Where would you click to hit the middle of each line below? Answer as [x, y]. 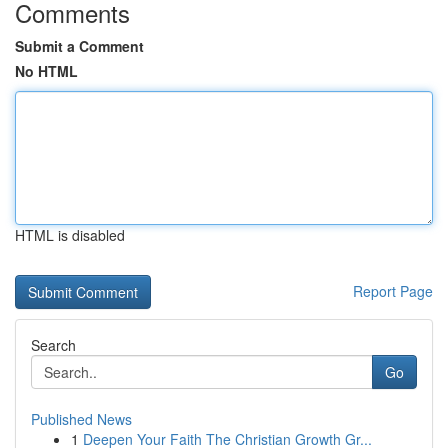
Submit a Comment [79, 46]
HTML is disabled [70, 235]
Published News [81, 419]
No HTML [46, 71]
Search [53, 345]
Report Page [393, 291]
